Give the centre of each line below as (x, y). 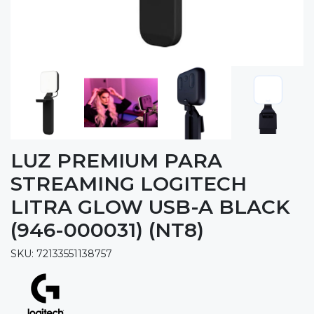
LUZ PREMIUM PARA (116, 160)
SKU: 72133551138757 (61, 253)
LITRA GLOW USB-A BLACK (150, 206)
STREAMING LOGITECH (129, 183)
